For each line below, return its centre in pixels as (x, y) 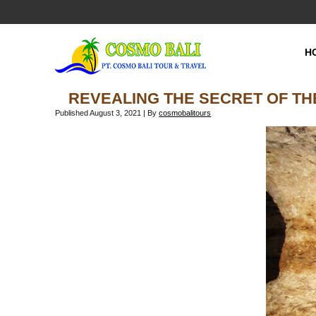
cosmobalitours (185, 113)
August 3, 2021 (116, 113)
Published (72, 113)
